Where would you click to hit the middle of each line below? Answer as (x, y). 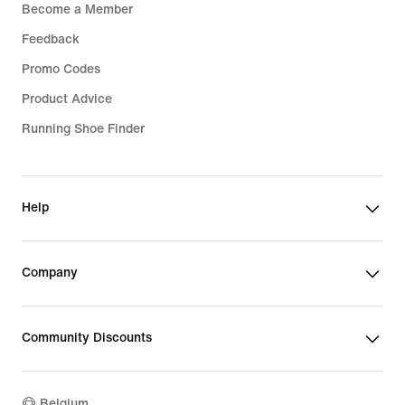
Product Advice (67, 99)
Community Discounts (87, 338)
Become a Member (77, 10)
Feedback (51, 40)
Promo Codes (61, 70)
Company (50, 273)
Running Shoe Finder (83, 129)
